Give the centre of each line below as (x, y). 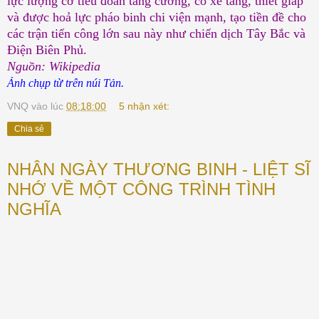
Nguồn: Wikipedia (54, 67)
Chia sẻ (29, 129)
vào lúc (49, 106)
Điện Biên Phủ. (47, 50)
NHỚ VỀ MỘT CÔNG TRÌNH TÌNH (141, 189)
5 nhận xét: (145, 106)
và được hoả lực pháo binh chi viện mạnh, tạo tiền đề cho (157, 17)
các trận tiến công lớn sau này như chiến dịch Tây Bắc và (156, 34)
